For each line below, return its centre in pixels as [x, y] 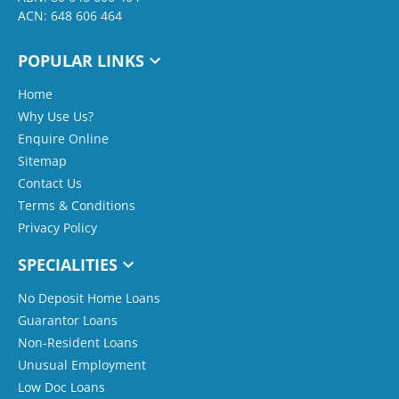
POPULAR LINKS [81, 60]
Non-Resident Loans [78, 342]
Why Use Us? [56, 116]
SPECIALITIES [68, 264]
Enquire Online [63, 138]
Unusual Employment [82, 364]
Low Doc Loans [61, 387]
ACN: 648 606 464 [70, 15]
